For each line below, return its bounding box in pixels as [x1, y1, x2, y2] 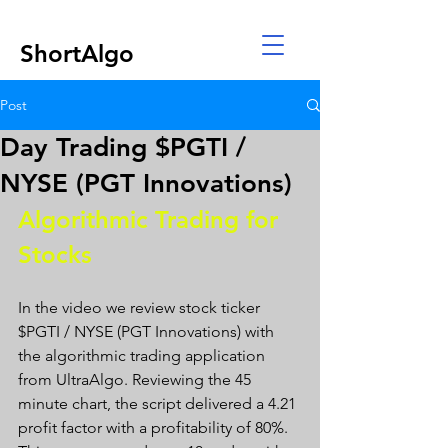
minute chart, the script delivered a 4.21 [18, 394, 300, 413]
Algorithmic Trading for [18, 205, 285, 234]
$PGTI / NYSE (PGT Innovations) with [18, 322, 278, 341]
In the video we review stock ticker [18, 298, 264, 317]
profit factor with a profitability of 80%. [18, 418, 292, 437]
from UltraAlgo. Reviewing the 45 [18, 370, 255, 389]
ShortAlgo [20, 39, 134, 68]
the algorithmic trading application [18, 346, 269, 365]
